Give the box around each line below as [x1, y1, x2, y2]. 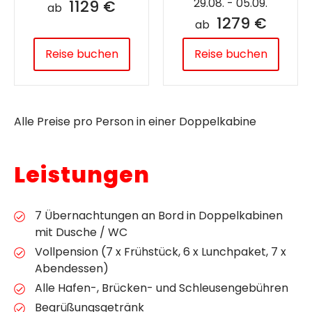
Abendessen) [35, 260, 109, 276]
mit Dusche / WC [35, 224, 127, 240]
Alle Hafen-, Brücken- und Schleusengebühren [35, 279, 288, 296]
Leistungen [14, 158, 150, 190]
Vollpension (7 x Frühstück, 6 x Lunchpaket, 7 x [35, 243, 286, 260]
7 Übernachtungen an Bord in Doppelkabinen [35, 207, 283, 224]
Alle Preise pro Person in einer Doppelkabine [14, 113, 256, 130]
